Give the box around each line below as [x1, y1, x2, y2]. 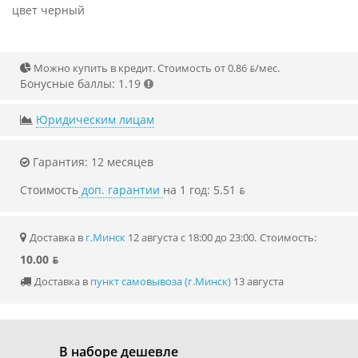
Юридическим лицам [36, 112, 154, 128]
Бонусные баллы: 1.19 [20, 76, 141, 92]
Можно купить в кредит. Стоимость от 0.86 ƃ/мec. [31, 61, 280, 76]
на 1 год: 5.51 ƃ [163, 182, 245, 198]
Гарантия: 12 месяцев [30, 154, 153, 170]
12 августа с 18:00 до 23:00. [125, 230, 257, 245]
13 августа [231, 274, 284, 289]
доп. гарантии [78, 182, 163, 198]
